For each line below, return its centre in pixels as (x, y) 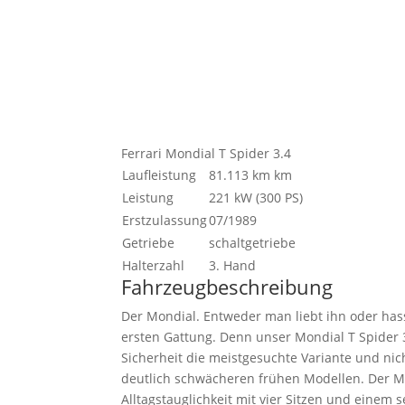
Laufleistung (160, 175)
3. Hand (233, 266)
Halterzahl (154, 266)
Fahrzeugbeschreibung (227, 287)
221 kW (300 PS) (256, 198)
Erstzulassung (165, 221)
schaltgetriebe (253, 243)
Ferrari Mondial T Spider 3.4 (207, 154)
